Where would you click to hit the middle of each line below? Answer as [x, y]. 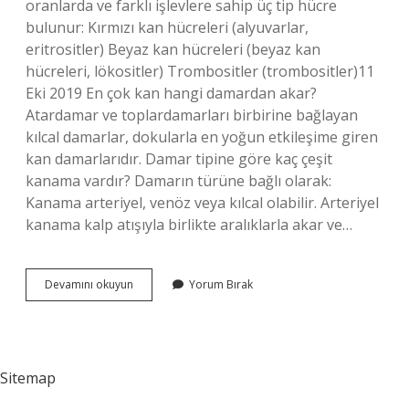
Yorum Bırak [221, 284]
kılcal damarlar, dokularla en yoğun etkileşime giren [202, 137]
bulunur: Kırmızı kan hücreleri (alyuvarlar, [167, 27]
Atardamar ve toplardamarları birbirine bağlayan [192, 115]
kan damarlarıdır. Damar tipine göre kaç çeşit [179, 159]
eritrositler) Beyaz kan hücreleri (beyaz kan [173, 49]
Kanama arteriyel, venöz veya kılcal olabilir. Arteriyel [202, 203]
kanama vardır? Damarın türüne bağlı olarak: [178, 181]
